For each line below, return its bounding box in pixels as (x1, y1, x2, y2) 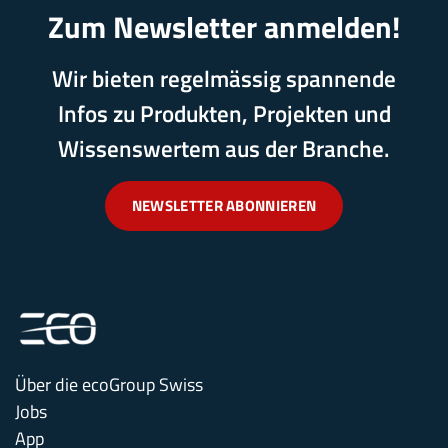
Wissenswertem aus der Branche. (58, 130, 390, 166)
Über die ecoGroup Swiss (15, 371, 203, 398)
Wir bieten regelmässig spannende (52, 60, 396, 96)
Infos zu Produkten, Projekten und (57, 95, 391, 131)
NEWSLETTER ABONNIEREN (131, 193, 317, 217)
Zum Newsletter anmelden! (48, 3, 400, 50)
